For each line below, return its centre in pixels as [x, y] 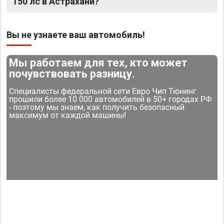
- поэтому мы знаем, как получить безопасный [97, 107]
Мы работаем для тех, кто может [98, 63]
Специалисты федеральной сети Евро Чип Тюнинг [103, 91]
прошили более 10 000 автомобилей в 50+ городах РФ [110, 99]
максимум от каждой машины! [68, 115]
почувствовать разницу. [72, 74]
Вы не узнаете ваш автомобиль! [76, 35]
